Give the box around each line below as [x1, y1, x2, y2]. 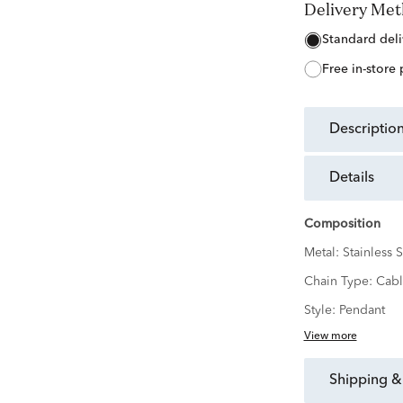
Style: [303, 304, 339, 318]
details [339, 171, 374, 186]
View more [303, 331, 357, 343]
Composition [303, 218, 381, 231]
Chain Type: [303, 275, 376, 289]
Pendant [338, 304, 385, 318]
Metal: [303, 246, 343, 260]
